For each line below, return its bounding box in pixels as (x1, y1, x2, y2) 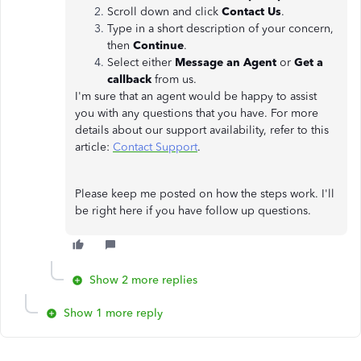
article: (75, 140, 113, 154)
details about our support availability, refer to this (75, 123, 329, 137)
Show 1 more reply (64, 306, 163, 320)
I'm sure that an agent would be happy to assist (75, 89, 317, 103)
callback (107, 73, 151, 86)
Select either (107, 56, 175, 69)
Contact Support (113, 140, 197, 154)
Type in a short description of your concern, (107, 22, 334, 35)
